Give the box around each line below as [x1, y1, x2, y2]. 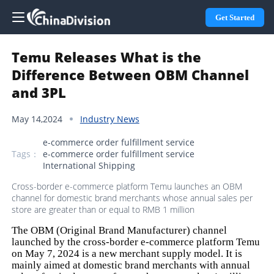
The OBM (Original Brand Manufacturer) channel [12, 224, 228, 236]
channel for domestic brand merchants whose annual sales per [12, 191, 253, 204]
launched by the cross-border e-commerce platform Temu [12, 235, 261, 248]
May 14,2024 [12, 113, 63, 125]
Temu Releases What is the [12, 48, 202, 66]
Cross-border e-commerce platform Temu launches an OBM [12, 180, 243, 192]
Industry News [80, 113, 139, 125]
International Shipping [43, 160, 136, 172]
